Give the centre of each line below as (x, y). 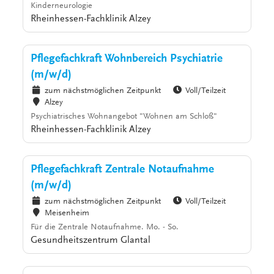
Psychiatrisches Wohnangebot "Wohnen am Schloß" (124, 117)
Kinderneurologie (62, 6)
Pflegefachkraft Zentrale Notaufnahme (123, 170)
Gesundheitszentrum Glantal (91, 241)
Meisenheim (67, 214)
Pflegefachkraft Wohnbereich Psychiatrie (127, 59)
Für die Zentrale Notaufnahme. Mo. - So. (105, 228)
